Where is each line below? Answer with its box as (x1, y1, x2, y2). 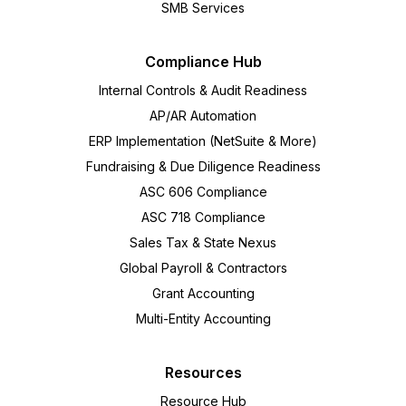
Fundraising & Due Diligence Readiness (85, 158, 321, 174)
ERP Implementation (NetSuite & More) (89, 132, 317, 149)
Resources (164, 362, 242, 382)
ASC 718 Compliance (140, 208, 266, 225)
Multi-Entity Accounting (135, 310, 271, 326)
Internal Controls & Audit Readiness (99, 82, 307, 98)
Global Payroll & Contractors (119, 259, 287, 275)
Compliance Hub (144, 52, 262, 71)
